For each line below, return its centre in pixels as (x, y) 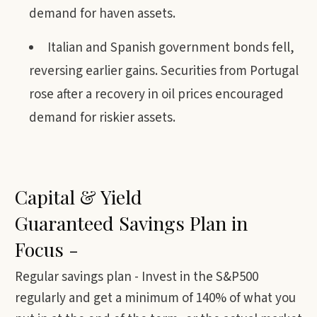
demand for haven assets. (102, 14)
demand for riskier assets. (102, 118)
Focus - (49, 249)
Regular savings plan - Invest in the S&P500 (137, 277)
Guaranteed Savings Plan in (131, 223)
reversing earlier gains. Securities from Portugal (164, 71)
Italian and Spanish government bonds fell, (171, 48)
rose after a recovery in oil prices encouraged (156, 94)
